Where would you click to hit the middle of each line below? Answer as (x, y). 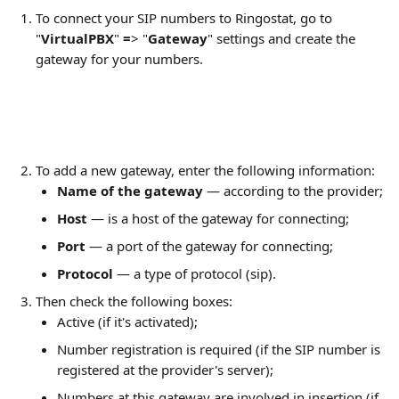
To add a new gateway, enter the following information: (205, 170)
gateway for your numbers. (119, 59)
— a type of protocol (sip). (196, 273)
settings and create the (288, 38)
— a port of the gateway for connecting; (211, 246)
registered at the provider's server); (165, 370)
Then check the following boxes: (134, 301)
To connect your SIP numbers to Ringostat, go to (186, 18)
